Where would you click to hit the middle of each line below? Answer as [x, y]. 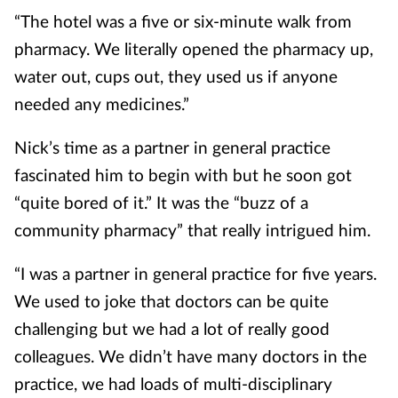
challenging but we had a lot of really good [172, 328]
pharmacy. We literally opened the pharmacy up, [194, 48]
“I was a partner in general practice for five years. [195, 273]
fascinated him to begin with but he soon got [183, 175]
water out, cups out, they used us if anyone [176, 76]
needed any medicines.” [102, 103]
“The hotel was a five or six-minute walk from [183, 21]
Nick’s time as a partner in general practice [172, 147]
